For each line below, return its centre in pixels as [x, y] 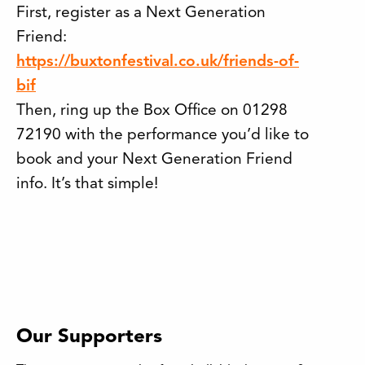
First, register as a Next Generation [141, 13]
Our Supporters [89, 338]
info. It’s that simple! [87, 184]
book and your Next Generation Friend [154, 160]
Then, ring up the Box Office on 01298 [152, 111]
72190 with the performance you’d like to [163, 135]
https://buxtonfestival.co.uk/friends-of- [158, 62]
